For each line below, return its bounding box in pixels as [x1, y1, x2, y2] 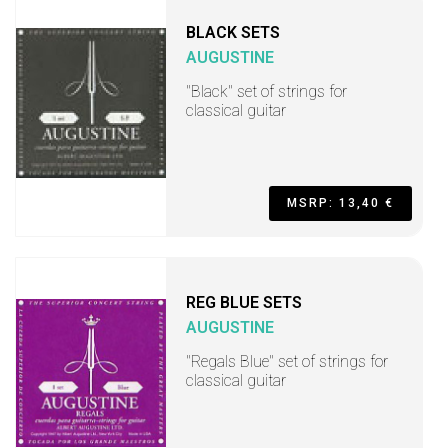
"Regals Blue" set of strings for [186, 352, 388, 371]
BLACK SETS [186, 23, 280, 42]
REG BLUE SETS [186, 293, 302, 312]
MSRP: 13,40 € [287, 196, 394, 210]
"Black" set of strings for [186, 82, 347, 101]
